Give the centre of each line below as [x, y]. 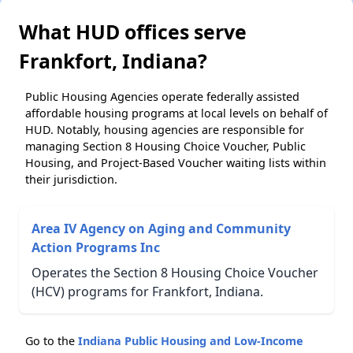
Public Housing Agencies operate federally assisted [162, 96]
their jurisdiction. [71, 179]
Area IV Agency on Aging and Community [161, 228]
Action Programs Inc [96, 247]
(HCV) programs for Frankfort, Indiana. [147, 291]
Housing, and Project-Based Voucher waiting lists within [176, 162]
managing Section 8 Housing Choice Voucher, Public [165, 146]
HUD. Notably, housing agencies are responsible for [165, 129]
